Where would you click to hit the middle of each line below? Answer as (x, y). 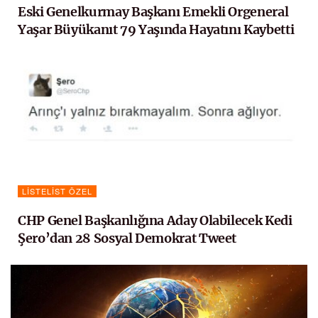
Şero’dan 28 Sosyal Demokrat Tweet (127, 238)
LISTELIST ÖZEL (57, 191)
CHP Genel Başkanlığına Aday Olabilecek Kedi (155, 220)
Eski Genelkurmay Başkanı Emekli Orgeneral (153, 11)
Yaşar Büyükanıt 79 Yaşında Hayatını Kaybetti (156, 29)
